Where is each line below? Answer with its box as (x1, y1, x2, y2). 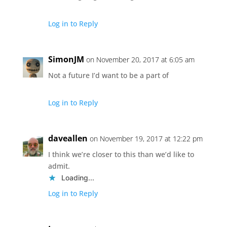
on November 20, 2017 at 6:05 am (86, 54, 195, 64)
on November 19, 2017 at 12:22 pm (89, 133, 203, 143)
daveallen (48, 132, 88, 144)
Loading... (61, 173, 94, 182)
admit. (48, 161, 70, 171)
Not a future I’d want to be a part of (48, 70, 169, 80)
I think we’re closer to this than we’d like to (48, 149, 194, 159)
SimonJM (48, 53, 84, 65)
